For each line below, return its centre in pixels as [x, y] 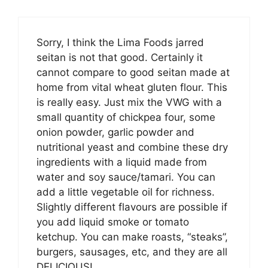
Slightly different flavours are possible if [132, 207]
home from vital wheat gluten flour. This [132, 88]
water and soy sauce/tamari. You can [126, 177]
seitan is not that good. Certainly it [120, 58]
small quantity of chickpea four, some [126, 118]
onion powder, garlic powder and [115, 133]
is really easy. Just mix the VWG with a [129, 103]
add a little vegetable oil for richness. [126, 192]
